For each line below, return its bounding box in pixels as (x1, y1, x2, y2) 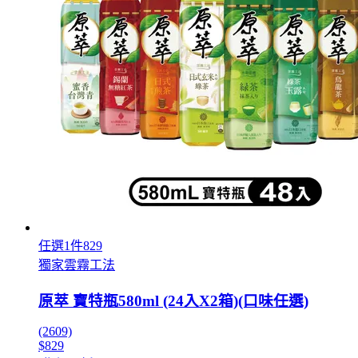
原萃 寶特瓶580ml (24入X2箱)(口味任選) (38, 292, 308, 309)
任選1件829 (38, 238, 102, 253)
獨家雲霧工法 (38, 257, 115, 272)
